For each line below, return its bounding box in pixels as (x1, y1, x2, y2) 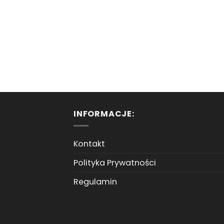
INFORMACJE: (73, 107, 134, 119)
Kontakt (73, 138, 105, 150)
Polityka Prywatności (73, 157, 156, 169)
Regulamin (73, 176, 117, 188)
